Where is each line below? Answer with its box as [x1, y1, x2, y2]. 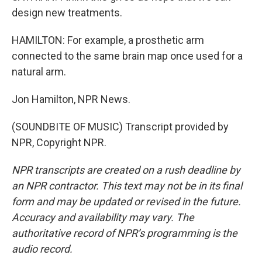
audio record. [12, 243, 73, 255]
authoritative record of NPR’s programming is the [12, 227, 237, 239]
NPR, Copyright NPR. [12, 136, 106, 149]
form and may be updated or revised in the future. [12, 195, 241, 208]
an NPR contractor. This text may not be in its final [12, 180, 242, 192]
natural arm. [12, 65, 66, 78]
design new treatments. [12, 6, 122, 19]
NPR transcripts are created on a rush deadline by [12, 164, 240, 176]
